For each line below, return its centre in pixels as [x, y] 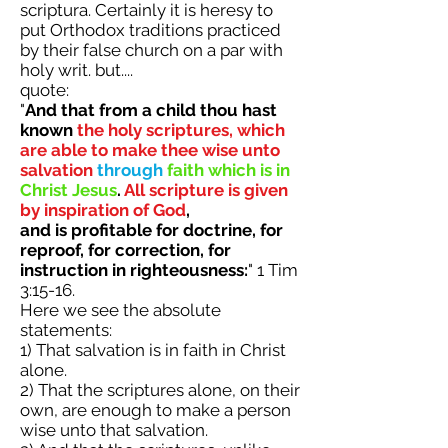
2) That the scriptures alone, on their [160, 390]
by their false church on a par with [151, 50]
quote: [44, 90]
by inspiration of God [103, 210]
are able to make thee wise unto [150, 150]
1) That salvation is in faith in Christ [153, 350]
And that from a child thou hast [151, 110]
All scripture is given [206, 190]
